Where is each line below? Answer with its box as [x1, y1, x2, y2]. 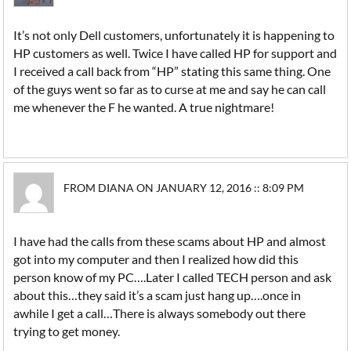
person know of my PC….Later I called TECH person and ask [13, 270, 332, 284]
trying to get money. [13, 324, 121, 338]
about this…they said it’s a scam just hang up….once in [13, 288, 302, 302]
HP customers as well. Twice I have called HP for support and [13, 45, 338, 60]
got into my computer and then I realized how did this [13, 251, 299, 266]
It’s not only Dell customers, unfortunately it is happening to [13, 27, 335, 42]
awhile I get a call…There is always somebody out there [13, 306, 306, 320]
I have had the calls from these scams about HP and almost [13, 233, 327, 248]
